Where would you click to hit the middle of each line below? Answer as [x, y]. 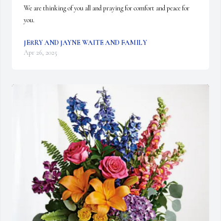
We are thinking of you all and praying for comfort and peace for [107, 8]
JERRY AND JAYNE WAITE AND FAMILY [85, 43]
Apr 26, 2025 [40, 53]
